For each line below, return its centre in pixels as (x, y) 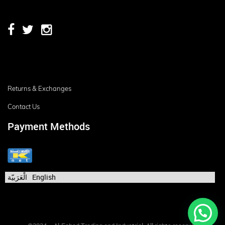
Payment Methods (49, 127)
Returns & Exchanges (39, 88)
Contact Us (24, 106)
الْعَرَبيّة (17, 177)
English (44, 177)
